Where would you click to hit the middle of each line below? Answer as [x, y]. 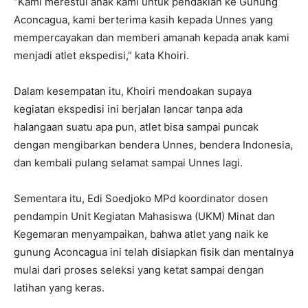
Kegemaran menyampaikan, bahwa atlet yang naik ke [141, 234]
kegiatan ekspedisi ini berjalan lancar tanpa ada [128, 109]
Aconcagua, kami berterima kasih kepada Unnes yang [143, 20]
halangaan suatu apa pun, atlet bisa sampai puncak [136, 127]
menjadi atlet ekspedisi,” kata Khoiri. [101, 56]
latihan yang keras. [59, 288]
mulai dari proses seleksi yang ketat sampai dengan [139, 270]
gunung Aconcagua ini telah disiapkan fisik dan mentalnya [154, 252]
